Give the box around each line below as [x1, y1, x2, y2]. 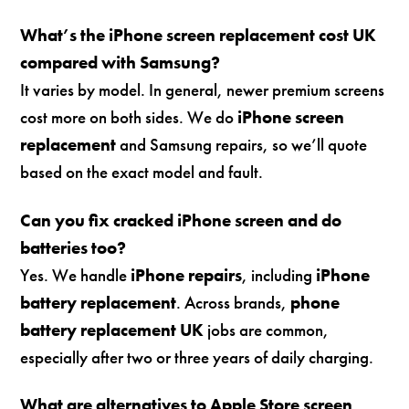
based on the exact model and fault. [20, 160, 264, 184]
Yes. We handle [20, 263, 131, 287]
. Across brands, [176, 290, 291, 314]
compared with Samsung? [20, 50, 221, 74]
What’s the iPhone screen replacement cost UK [20, 23, 377, 47]
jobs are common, [204, 318, 330, 341]
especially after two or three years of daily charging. [20, 345, 374, 369]
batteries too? [20, 236, 127, 259]
